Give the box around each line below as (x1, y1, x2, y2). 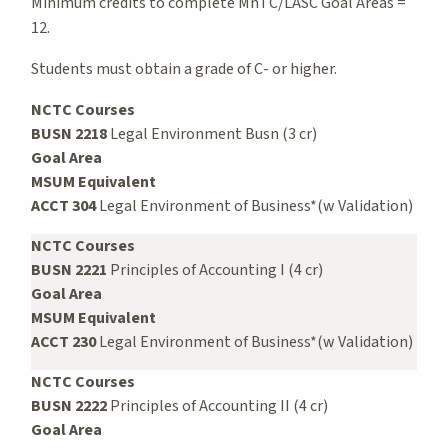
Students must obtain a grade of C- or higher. (31, 57, 337, 80)
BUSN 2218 (31, 122, 107, 145)
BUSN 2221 (31, 258, 107, 281)
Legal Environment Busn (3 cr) (107, 122, 317, 145)
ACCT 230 (31, 330, 96, 353)
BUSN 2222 (31, 394, 107, 417)
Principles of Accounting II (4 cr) (107, 394, 328, 417)
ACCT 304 (31, 194, 96, 217)
